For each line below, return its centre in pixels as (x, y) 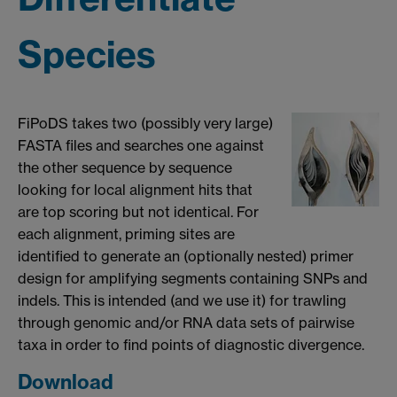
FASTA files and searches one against (141, 145)
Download (66, 382)
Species (87, 54)
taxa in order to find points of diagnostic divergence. (191, 344)
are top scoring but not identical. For (138, 211)
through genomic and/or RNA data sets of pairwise (186, 322)
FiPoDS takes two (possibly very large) (145, 123)
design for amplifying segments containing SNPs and (193, 278)
